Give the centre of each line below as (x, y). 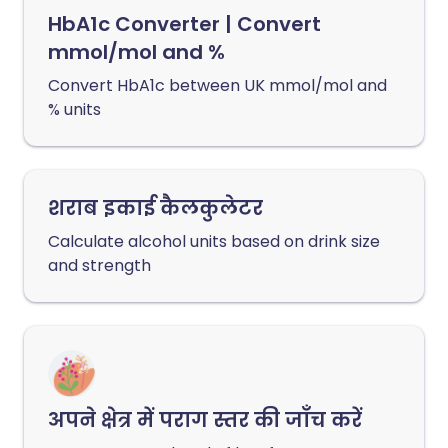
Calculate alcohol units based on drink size (214, 241)
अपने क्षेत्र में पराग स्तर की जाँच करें (205, 420)
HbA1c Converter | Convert (184, 24)
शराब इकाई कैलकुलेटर (155, 208)
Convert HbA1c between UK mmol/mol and (217, 85)
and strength (99, 265)
